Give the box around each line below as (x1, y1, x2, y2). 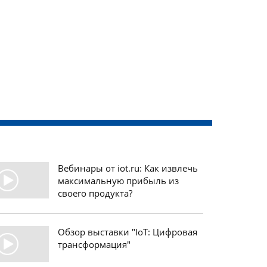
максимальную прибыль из (57, 174, 179, 187)
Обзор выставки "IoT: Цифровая (57, 225, 197, 238)
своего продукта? (57, 187, 132, 199)
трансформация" (57, 238, 131, 250)
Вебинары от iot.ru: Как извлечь (57, 162, 198, 174)
